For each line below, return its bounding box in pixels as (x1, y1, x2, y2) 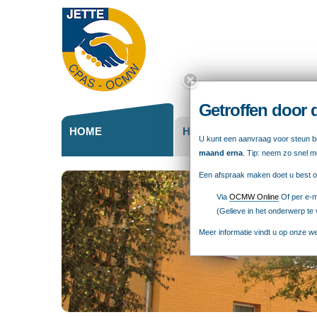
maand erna (198, 148, 243, 157)
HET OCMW (182, 125, 242, 138)
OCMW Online (229, 192, 279, 202)
